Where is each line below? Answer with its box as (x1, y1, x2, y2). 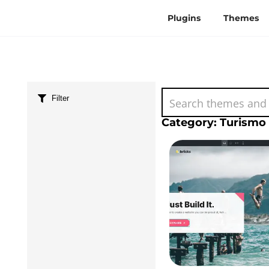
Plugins (168, 13, 201, 23)
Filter (51, 94, 69, 103)
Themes (223, 13, 259, 23)
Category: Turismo (161, 116, 266, 129)
